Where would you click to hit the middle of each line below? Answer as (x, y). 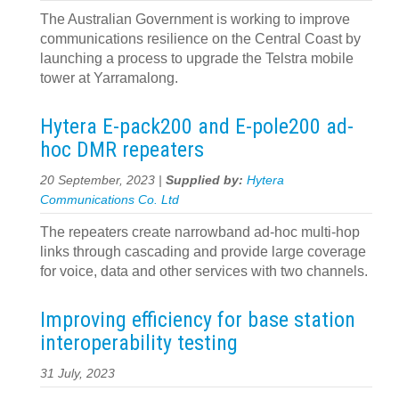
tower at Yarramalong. (109, 78)
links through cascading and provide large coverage (203, 252)
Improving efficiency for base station (198, 320)
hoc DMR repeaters (122, 150)
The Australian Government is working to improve (195, 19)
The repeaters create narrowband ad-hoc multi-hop (200, 232)
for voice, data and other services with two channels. (204, 271)
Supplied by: (206, 180)
